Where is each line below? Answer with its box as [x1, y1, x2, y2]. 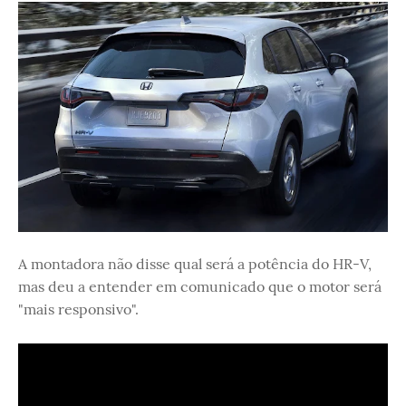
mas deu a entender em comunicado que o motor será [18, 277, 382, 296]
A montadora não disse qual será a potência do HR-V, [18, 255, 372, 274]
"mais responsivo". [18, 300, 139, 319]
